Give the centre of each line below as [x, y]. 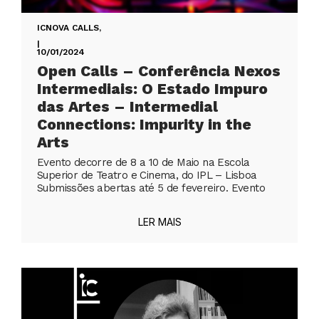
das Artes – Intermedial [127, 107]
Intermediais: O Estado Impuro [152, 89]
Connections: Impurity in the [144, 125]
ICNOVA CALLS [68, 28]
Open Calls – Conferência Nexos [159, 71]
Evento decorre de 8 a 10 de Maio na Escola [143, 163]
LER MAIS [159, 222]
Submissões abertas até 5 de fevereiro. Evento [151, 188]
